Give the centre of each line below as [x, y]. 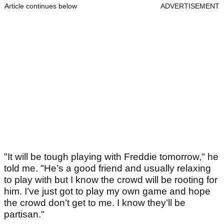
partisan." [24, 214]
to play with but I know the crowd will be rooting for [111, 179]
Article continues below [41, 6]
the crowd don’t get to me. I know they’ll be [95, 202]
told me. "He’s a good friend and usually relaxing [107, 168]
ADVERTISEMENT [190, 6]
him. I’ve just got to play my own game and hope [107, 191]
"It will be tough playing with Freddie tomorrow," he [111, 156]
